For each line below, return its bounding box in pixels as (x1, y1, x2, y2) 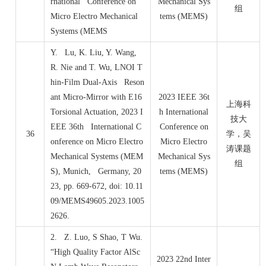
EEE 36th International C (50, 122, 141, 132)
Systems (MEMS (50, 27, 107, 36)
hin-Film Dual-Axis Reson (50, 78, 144, 87)
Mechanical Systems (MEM (50, 152, 143, 161)
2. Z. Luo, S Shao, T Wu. (50, 233, 142, 242)
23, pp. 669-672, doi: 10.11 (50, 182, 143, 191)
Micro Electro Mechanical (50, 12, 138, 21)
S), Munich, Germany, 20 (50, 167, 141, 176)
